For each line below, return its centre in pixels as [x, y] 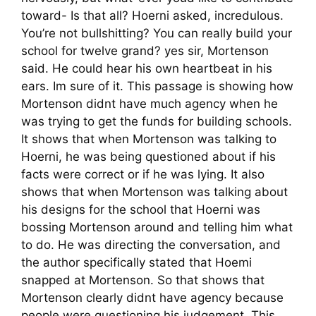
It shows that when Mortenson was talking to [149, 139]
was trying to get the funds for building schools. [157, 122]
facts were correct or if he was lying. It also [143, 175]
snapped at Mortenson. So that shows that [143, 280]
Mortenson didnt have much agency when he [150, 104]
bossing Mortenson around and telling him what [157, 227]
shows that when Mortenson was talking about [154, 192]
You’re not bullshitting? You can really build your [157, 34]
